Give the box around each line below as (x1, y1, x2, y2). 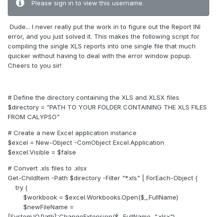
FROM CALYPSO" (8, 113, 60, 121)
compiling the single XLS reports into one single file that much (8, 42, 196, 50)
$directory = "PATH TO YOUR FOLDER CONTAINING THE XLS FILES (8, 103, 207, 111)
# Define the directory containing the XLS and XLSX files (8, 93, 179, 102)
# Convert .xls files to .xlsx (8, 164, 87, 172)
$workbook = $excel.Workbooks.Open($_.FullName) (8, 193, 178, 201)
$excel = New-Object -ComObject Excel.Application (8, 139, 164, 147)
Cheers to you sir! (8, 62, 62, 70)
